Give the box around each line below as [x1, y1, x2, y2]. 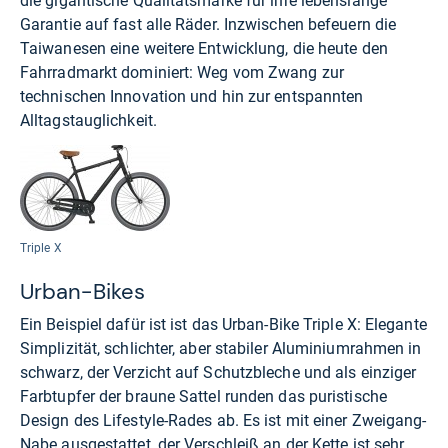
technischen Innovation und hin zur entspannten [20, 87, 364, 106]
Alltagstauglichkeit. [20, 111, 157, 130]
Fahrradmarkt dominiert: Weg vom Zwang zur [20, 63, 344, 82]
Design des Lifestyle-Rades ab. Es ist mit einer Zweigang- [20, 410, 427, 430]
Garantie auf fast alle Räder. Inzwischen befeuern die [20, 15, 397, 34]
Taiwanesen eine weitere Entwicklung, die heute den [20, 39, 388, 58]
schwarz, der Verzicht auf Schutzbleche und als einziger [20, 362, 417, 382]
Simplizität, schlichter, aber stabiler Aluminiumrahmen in [20, 338, 422, 358]
